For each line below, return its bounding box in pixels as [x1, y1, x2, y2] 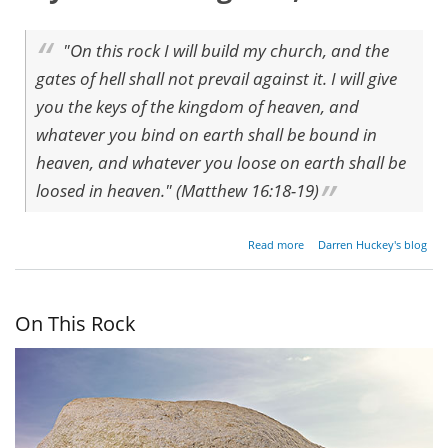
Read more [247, 236, 304, 252]
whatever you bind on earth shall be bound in [36, 122, 377, 146]
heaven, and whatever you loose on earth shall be [36, 150, 406, 174]
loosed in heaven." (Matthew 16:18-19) [36, 178, 319, 202]
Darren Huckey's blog [318, 236, 428, 252]
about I [303, 233, 341, 249]
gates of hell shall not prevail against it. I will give [36, 66, 397, 90]
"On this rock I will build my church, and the [63, 38, 390, 62]
